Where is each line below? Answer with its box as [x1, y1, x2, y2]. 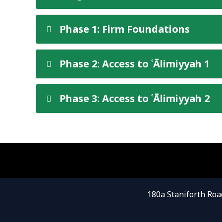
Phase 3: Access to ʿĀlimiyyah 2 [59, 92, 210, 105]
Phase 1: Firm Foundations [59, 22, 190, 36]
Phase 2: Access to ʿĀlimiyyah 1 [59, 57, 210, 70]
